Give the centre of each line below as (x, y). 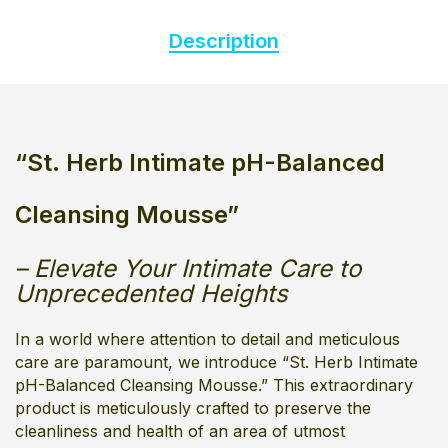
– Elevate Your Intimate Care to (188, 268)
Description (224, 41)
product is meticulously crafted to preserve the (193, 408)
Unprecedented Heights (151, 293)
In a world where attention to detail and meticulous (207, 339)
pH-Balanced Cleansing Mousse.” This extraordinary (214, 385)
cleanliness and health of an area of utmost (180, 431)
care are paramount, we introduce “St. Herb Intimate (216, 362)
